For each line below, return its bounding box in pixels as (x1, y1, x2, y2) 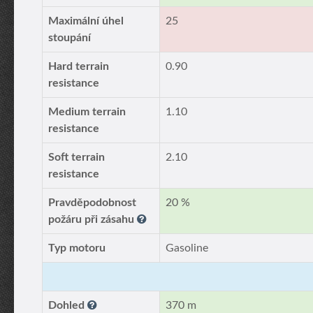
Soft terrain (48, 152, 105, 163)
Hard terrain (48, 61, 109, 72)
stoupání (48, 32, 91, 43)
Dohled (48, 300, 87, 311)
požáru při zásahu (48, 214, 137, 225)
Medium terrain (48, 106, 126, 117)
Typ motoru (48, 242, 105, 254)
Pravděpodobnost (48, 197, 136, 208)
